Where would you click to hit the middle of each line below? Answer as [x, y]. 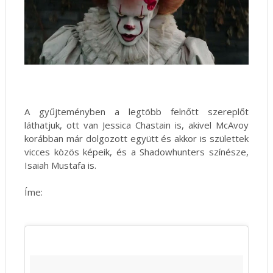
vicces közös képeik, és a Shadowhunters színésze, [136, 152]
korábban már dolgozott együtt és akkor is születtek [136, 139]
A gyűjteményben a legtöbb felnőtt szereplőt [136, 112]
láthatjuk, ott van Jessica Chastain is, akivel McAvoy [136, 125]
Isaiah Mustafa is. [61, 165]
